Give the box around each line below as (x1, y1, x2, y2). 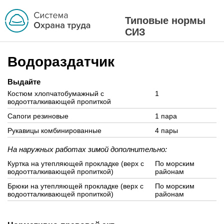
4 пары (155, 126, 178, 134)
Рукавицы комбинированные (7, 126, 101, 134)
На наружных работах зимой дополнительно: (7, 145, 167, 153)
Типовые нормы (125, 15, 205, 26)
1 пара (155, 112, 177, 120)
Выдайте (7, 77, 40, 86)
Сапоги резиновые (7, 112, 68, 120)
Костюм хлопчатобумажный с (7, 89, 104, 97)
